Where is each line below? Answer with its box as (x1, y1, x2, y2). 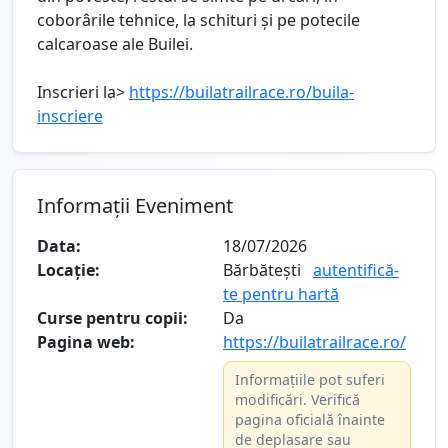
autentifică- (313, 258, 399, 281)
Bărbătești (223, 258, 301, 281)
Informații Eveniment (37, 191, 233, 219)
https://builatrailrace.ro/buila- (129, 80, 354, 103)
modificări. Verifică (235, 389, 361, 409)
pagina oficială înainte (235, 409, 386, 429)
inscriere (37, 104, 103, 127)
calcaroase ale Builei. (37, 32, 193, 55)
